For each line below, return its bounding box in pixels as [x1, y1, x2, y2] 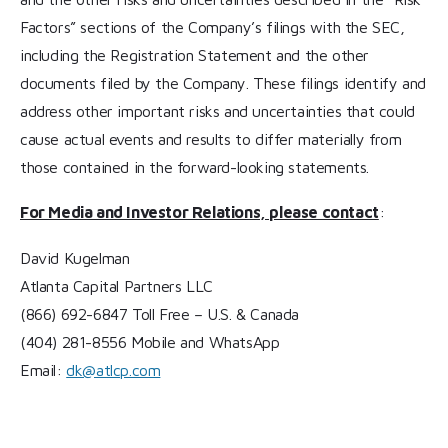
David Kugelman [20, 248, 139, 267]
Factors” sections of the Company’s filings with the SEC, [20, 17, 405, 36]
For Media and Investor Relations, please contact [20, 203, 379, 222]
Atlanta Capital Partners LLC [20, 276, 222, 295]
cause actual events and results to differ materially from [20, 129, 402, 148]
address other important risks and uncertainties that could [20, 101, 415, 120]
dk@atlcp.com [66, 360, 161, 379]
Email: [20, 360, 67, 379]
